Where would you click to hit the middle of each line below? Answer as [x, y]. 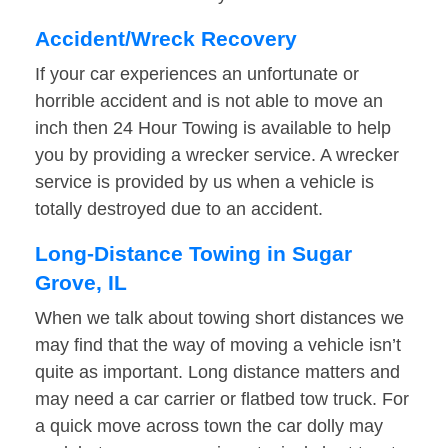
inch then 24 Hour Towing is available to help [213, 128]
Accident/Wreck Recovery [166, 39]
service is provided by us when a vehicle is [204, 182]
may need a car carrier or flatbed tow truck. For [222, 399]
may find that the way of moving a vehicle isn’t [218, 345]
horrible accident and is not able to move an [209, 101]
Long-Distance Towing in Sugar [193, 254]
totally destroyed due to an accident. [179, 209]
